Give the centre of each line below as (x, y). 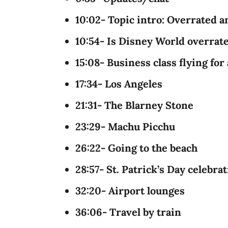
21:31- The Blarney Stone (134, 105)
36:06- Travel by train (128, 212)
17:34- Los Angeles (119, 84)
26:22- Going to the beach (136, 148)
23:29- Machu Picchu (125, 126)
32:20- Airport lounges (130, 191)
